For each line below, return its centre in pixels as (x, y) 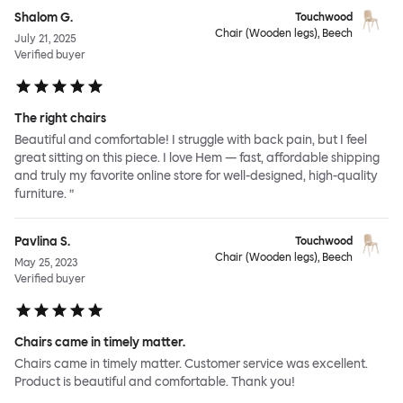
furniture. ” (44, 194)
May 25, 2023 (46, 263)
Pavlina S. (42, 242)
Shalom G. (44, 18)
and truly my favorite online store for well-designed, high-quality (196, 176)
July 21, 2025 (45, 39)
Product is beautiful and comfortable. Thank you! (155, 382)
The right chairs (60, 119)
